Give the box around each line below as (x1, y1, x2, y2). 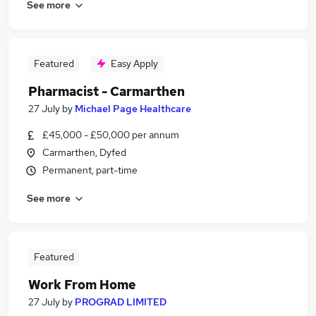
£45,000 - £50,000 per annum (42, 128, 179, 141)
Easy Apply (111, 57, 158, 70)
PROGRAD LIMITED (75, 296, 166, 308)
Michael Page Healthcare (75, 102, 191, 115)
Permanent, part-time (42, 164, 138, 176)
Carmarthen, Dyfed (42, 146, 126, 159)
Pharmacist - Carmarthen (28, 83, 185, 99)
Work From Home (28, 276, 136, 293)
